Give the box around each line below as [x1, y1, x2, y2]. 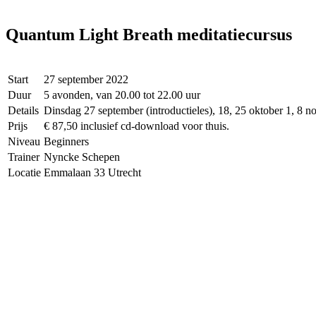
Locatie [8, 166, 41, 178]
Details [8, 104, 39, 116]
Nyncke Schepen [44, 150, 120, 163]
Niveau [8, 135, 40, 147]
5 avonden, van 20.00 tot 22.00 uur [44, 88, 200, 101]
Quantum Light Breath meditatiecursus [6, 25, 292, 44]
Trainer [8, 150, 39, 163]
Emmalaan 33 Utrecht [44, 166, 141, 178]
